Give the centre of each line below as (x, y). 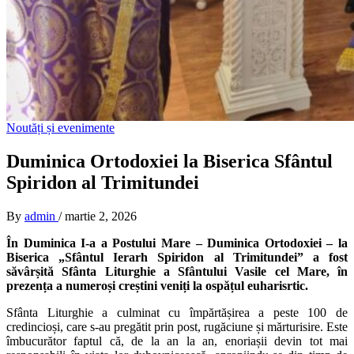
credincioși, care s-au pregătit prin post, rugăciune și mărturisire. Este (177, 326)
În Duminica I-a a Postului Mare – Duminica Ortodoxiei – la (177, 243)
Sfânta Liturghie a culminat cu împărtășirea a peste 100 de (177, 312)
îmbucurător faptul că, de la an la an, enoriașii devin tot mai (177, 341)
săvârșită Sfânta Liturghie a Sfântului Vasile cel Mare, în (177, 271)
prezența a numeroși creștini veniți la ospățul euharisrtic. (157, 285)
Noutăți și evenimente (60, 128)
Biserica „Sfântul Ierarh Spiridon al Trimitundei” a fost (177, 257)
